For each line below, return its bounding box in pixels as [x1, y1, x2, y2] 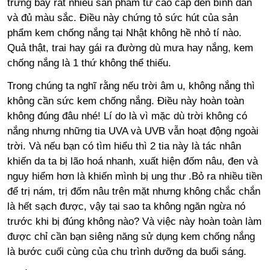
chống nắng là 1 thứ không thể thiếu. [7, 57, 171, 69]
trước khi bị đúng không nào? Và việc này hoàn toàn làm [7, 215, 262, 227]
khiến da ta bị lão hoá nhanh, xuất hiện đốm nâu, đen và [7, 155, 258, 167]
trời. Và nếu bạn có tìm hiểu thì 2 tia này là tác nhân [7, 140, 241, 152]
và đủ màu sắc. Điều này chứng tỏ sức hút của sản [7, 12, 238, 24]
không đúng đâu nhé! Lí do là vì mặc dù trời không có [7, 110, 247, 122]
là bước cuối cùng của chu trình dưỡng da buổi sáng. [7, 245, 246, 257]
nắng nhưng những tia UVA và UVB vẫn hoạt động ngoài [7, 125, 259, 137]
